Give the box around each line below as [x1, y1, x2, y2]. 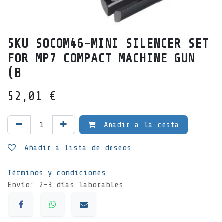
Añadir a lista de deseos [24, 143, 131, 152]
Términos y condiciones [7, 168, 106, 177]
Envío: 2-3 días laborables [7, 180, 123, 189]
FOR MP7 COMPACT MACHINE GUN [7, 51, 195, 65]
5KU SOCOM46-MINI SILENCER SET [7, 36, 209, 51]
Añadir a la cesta [99, 120, 179, 129]
